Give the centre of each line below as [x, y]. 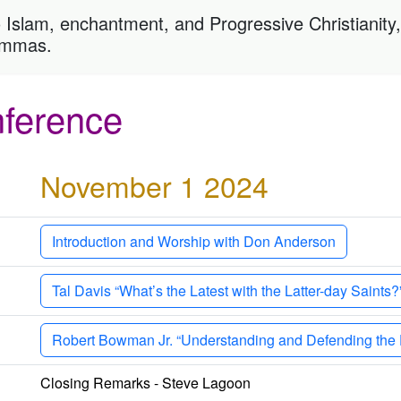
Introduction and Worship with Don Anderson [194, 241]
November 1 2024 [154, 185]
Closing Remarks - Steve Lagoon [145, 382]
